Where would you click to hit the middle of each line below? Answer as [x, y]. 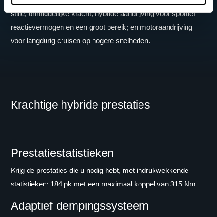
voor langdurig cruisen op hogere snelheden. [81, 40]
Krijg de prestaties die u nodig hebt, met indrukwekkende [100, 170]
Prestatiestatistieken [62, 153]
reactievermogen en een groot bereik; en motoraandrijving [102, 27]
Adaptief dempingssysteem [80, 206]
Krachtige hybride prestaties [81, 105]
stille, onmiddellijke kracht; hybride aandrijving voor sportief [103, 13]
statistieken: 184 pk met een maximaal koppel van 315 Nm [103, 184]
